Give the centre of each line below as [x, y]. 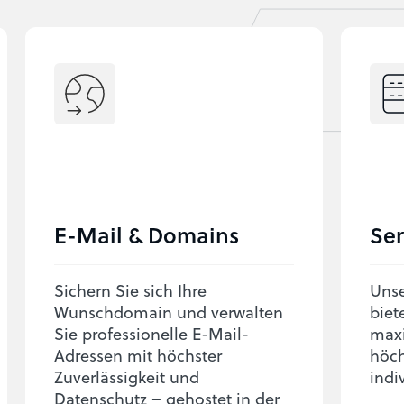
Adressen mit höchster [138, 355]
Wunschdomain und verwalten [169, 312]
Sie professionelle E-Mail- [151, 333]
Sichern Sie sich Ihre [130, 290]
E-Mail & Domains [147, 235]
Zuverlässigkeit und [127, 376]
